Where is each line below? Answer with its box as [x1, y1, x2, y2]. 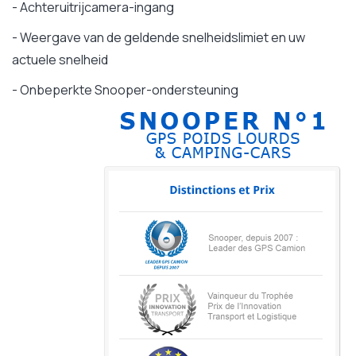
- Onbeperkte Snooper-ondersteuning [12, 81, 238, 99]
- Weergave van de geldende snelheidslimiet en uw [12, 29, 305, 47]
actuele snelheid [12, 51, 108, 69]
